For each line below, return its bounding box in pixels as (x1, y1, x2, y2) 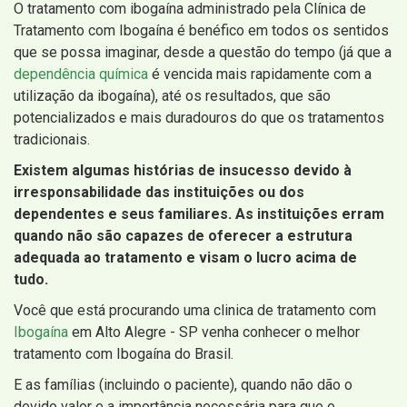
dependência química (14, 65, 148, 84)
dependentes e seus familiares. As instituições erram (14, 205, 384, 223)
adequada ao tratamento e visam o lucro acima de (14, 249, 357, 267)
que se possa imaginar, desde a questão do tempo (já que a (14, 44, 392, 62)
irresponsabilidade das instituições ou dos (14, 184, 304, 202)
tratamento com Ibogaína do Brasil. (14, 345, 233, 363)
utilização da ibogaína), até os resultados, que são (14, 87, 331, 105)
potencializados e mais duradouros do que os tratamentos (14, 109, 384, 127)
